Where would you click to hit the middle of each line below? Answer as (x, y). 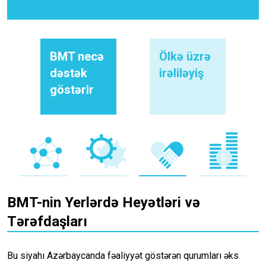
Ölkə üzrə (185, 57)
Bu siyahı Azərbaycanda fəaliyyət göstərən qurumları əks (123, 256)
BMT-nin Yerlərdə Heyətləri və (104, 203)
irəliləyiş (181, 73)
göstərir (72, 90)
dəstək (69, 73)
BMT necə (77, 57)
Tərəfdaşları (47, 222)
